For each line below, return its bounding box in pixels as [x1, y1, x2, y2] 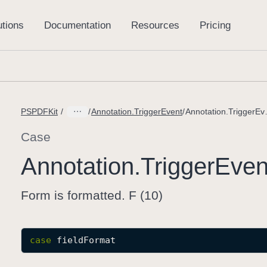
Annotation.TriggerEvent [91, 107, 182, 116]
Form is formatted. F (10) [21, 188, 163, 202]
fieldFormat [57, 235, 116, 246]
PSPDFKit [21, 107, 58, 116]
